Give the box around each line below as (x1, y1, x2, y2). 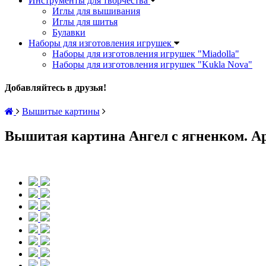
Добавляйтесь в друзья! (5, 83, 106, 93)
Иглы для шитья (52, 17, 118, 27)
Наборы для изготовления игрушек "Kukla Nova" (52, 59, 252, 69)
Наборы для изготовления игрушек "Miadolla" (52, 49, 239, 59)
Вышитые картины (22, 106, 100, 116)
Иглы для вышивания (52, 6, 140, 16)
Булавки (52, 27, 85, 37)
